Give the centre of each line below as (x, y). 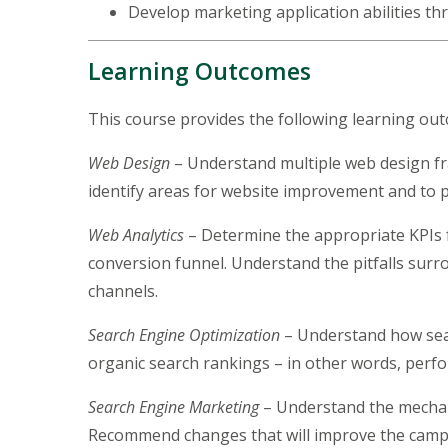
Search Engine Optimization (184, 334)
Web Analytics (136, 234)
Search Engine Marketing (173, 406)
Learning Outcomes (199, 70)
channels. (125, 290)
